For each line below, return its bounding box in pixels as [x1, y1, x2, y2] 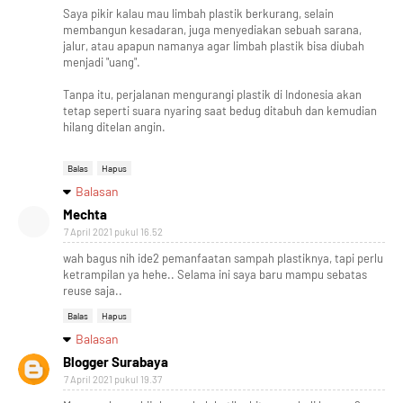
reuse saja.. [63, 282, 122, 298]
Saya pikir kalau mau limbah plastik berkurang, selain [63, 5, 334, 21]
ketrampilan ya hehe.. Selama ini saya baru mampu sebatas [63, 266, 367, 282]
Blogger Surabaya [63, 353, 168, 370]
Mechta [63, 205, 107, 222]
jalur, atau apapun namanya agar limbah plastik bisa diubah [63, 38, 364, 53]
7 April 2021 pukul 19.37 [64, 372, 162, 385]
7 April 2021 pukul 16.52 [64, 225, 163, 237]
